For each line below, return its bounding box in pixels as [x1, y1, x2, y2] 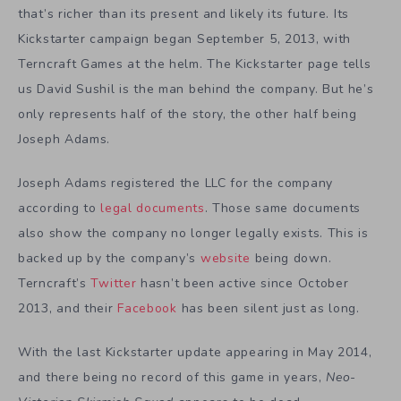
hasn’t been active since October [141, 274, 349, 292]
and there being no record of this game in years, [18, 368, 327, 386]
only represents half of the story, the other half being [18, 106, 357, 123]
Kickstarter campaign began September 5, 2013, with [18, 30, 352, 47]
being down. [254, 249, 332, 267]
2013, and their [18, 299, 118, 317]
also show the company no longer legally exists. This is [18, 224, 369, 242]
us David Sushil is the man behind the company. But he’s [18, 81, 374, 98]
